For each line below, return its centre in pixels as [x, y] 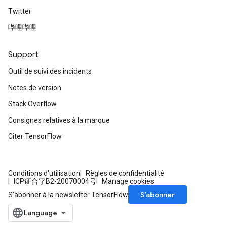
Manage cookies [128, 181]
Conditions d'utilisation [44, 173]
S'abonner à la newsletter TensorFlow [68, 195]
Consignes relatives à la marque [59, 120]
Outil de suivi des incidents [50, 71]
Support [23, 55]
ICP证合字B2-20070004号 [55, 181]
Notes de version [35, 88]
